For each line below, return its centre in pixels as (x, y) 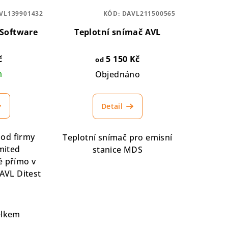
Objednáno (118, 74)
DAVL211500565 (149, 13)
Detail (112, 106)
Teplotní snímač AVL (118, 32)
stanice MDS (118, 149)
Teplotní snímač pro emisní (118, 137)
